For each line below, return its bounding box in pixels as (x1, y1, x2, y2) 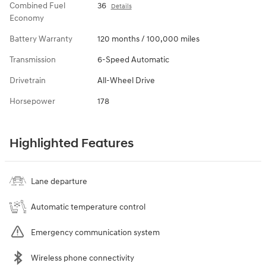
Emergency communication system (31, 227, 160, 238)
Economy (9, 13, 44, 24)
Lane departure (31, 176, 87, 187)
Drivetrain (9, 75, 46, 86)
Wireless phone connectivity (31, 253, 134, 264)
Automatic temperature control (31, 202, 145, 213)
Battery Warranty (9, 34, 72, 45)
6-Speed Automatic (97, 55, 169, 65)
